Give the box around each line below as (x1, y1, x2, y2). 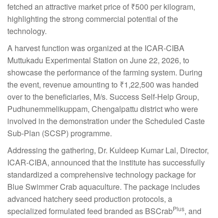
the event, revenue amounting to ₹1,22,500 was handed (7, 79, 199, 91)
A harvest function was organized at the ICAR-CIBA (7, 42, 184, 54)
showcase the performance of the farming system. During (7, 67, 202, 78)
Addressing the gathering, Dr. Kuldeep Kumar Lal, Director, (7, 145, 209, 156)
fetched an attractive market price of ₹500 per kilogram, (7, 1, 195, 13)
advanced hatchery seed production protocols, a (7, 193, 172, 205)
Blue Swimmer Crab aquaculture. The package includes (7, 181, 200, 193)
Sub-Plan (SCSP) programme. (7, 127, 112, 139)
